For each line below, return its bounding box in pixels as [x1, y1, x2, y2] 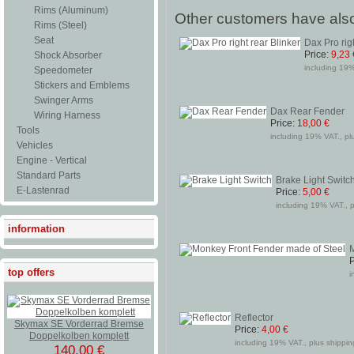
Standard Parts [17, 170, 81, 181]
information [8, 223, 65, 235]
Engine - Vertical [17, 155, 87, 166]
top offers [8, 266, 55, 278]
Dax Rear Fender [270, 106, 345, 118]
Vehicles [17, 140, 53, 151]
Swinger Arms [34, 95, 93, 106]
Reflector [235, 312, 273, 324]
